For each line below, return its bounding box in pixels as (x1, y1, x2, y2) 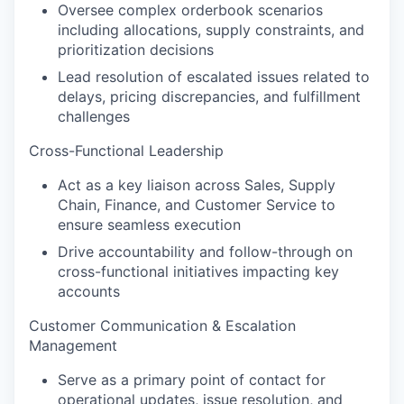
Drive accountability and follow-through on (58, 242, 353, 261)
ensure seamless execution (58, 215, 241, 234)
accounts (58, 281, 120, 300)
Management (29, 335, 117, 354)
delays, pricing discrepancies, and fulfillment (58, 87, 361, 106)
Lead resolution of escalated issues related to (58, 67, 370, 86)
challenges (58, 106, 130, 125)
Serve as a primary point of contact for (58, 370, 326, 389)
